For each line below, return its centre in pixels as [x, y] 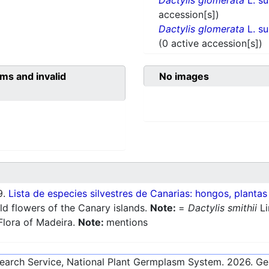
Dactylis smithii [222, 208]
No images [184, 77]
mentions [127, 222]
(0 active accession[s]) [210, 44]
